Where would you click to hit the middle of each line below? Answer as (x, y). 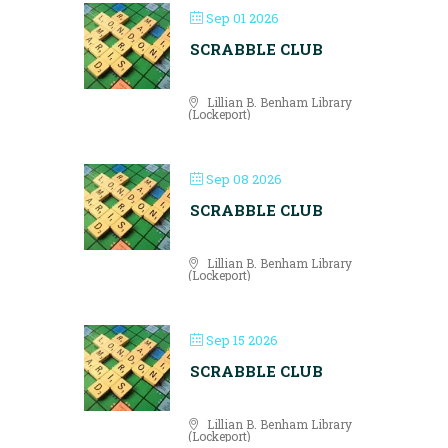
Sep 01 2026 (241, 18)
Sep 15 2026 (240, 340)
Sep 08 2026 (242, 179)
